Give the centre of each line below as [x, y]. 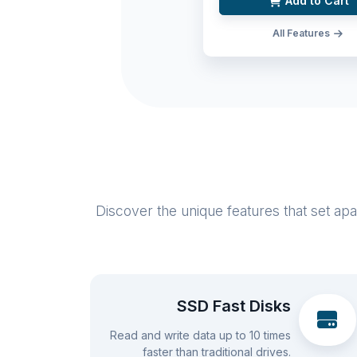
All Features [302, 33]
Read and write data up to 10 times [201, 335]
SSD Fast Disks [234, 306]
